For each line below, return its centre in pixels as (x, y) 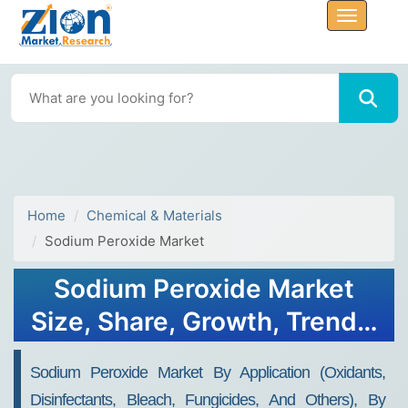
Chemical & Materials (154, 215)
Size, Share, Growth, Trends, (204, 321)
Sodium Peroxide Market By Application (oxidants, (208, 372)
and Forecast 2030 (204, 354)
